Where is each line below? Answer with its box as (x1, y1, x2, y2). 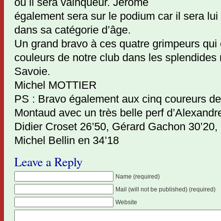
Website (115, 199, 137, 206)
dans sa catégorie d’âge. (14, 24, 131, 37)
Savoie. (14, 65, 50, 78)
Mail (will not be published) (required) (115, 186, 216, 193)
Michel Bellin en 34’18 (14, 134, 119, 147)
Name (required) (115, 173, 160, 180)
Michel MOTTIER (14, 79, 97, 92)
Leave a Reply (14, 153, 82, 170)
